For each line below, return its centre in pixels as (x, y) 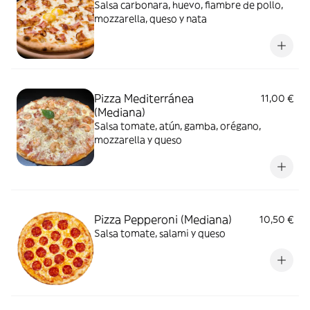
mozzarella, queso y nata (151, 18)
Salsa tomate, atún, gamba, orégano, (177, 126)
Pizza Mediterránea (144, 98)
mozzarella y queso (138, 139)
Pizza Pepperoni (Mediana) (163, 219)
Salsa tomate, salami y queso (160, 233)
